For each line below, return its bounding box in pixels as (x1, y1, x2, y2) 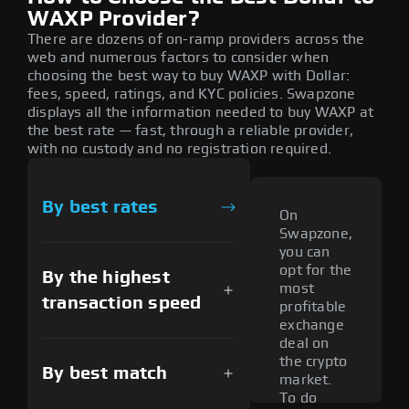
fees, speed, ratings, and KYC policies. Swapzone (27, 86, 356, 101)
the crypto (279, 354, 348, 370)
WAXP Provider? (27, 7, 200, 30)
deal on (279, 336, 330, 351)
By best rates (42, 197, 159, 216)
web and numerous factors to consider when (27, 49, 330, 65)
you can (279, 245, 330, 260)
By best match (42, 363, 168, 383)
